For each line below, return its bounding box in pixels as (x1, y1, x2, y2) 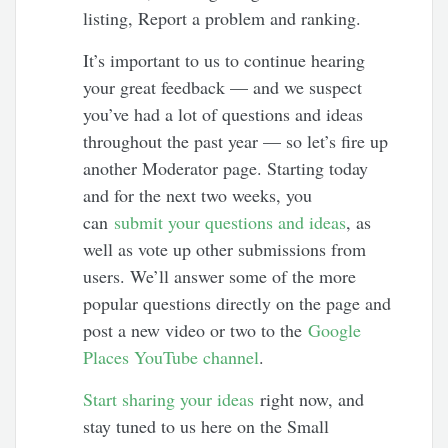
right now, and (254, 387, 365, 412)
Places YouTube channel (83, 345, 260, 370)
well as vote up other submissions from (83, 237, 367, 262)
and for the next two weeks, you (83, 183, 313, 208)
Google (308, 318, 362, 343)
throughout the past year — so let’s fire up (83, 129, 389, 154)
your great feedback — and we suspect (83, 75, 363, 100)
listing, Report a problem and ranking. (83, 6, 362, 31)
